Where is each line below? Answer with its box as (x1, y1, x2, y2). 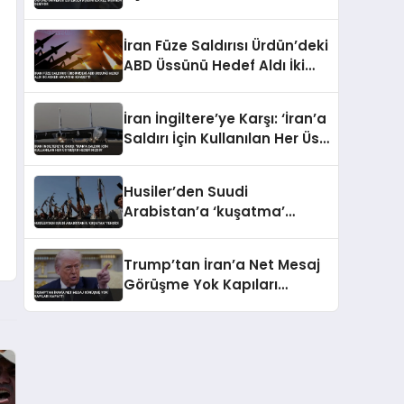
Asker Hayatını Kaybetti (124, 75, 294, 95)
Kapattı (124, 294, 179, 314)
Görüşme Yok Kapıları (124, 274, 278, 294)
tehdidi (124, 221, 175, 241)
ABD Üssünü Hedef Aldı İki (124, 55, 305, 75)
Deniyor (124, 2, 178, 22)
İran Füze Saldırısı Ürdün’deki (124, 35, 328, 55)
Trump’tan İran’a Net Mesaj (124, 254, 320, 274)
